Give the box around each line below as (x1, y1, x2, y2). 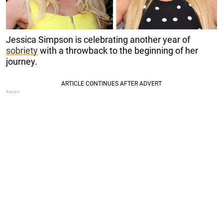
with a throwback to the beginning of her (38, 45, 198, 56)
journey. (6, 56, 37, 67)
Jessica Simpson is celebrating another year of (6, 34, 190, 45)
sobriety (6, 45, 38, 56)
